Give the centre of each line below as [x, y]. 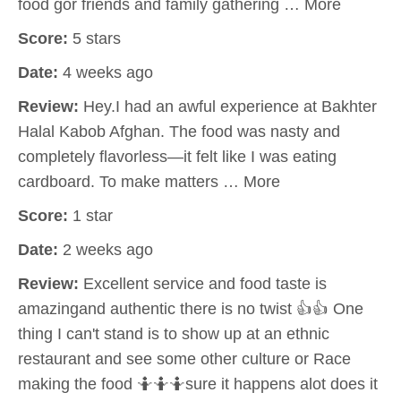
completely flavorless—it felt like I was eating [177, 156]
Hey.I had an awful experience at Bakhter [228, 106]
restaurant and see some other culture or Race [184, 358]
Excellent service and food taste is [203, 283]
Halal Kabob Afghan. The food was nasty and [179, 131]
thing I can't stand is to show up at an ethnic [174, 333]
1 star [90, 215]
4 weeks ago [106, 72]
